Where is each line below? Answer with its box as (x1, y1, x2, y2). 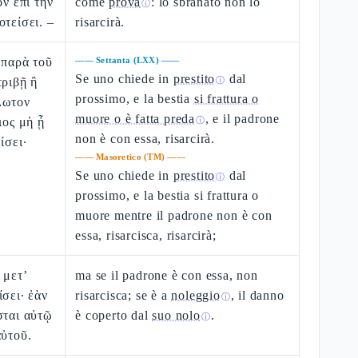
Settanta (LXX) (96, 55, 159, 65)
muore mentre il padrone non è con (75, 209, 272, 222)
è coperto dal (75, 308, 153, 322)
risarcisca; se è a (75, 288, 172, 302)
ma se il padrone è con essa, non (75, 268, 258, 282)
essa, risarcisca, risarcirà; (75, 229, 217, 242)
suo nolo (152, 308, 201, 322)
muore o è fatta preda (75, 112, 196, 125)
